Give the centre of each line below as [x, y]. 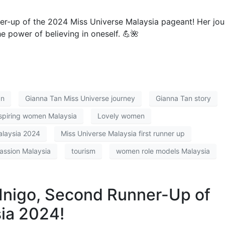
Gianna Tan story [183, 98]
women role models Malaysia [163, 151]
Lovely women [121, 116]
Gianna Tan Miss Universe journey [80, 98]
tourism [83, 151]
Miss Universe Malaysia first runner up [123, 134]
